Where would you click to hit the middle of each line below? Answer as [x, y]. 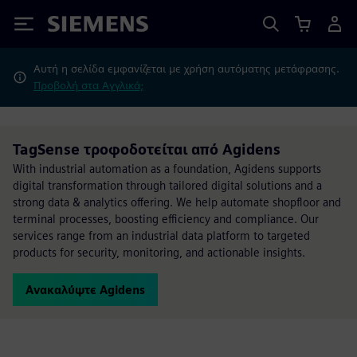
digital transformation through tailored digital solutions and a [167, 185]
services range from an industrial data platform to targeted [161, 235]
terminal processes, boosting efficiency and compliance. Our [166, 219]
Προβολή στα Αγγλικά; [88, 85]
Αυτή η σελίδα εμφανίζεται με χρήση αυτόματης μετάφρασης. [186, 69]
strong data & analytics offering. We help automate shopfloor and [177, 202]
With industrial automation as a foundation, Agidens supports [167, 169]
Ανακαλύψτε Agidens [85, 290]
